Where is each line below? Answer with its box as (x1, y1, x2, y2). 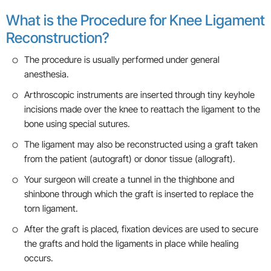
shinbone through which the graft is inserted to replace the (24, 188, 253, 200)
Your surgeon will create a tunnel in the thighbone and (24, 174, 234, 186)
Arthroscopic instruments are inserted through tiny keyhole (24, 89, 255, 101)
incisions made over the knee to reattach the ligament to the (24, 103, 260, 116)
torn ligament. (24, 203, 78, 215)
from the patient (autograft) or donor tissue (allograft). (24, 153, 235, 165)
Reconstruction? (6, 29, 109, 47)
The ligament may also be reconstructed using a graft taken (24, 139, 258, 151)
